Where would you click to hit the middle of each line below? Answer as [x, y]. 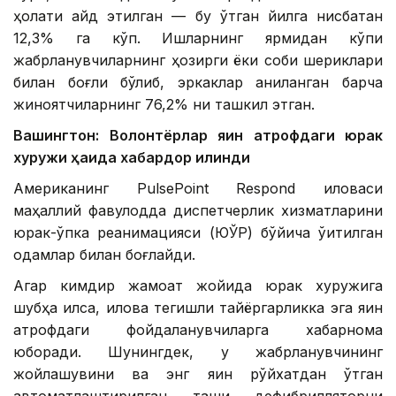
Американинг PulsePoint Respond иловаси [198, 189]
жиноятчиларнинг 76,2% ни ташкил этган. [164, 105]
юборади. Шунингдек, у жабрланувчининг [198, 352]
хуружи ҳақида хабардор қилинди [132, 158]
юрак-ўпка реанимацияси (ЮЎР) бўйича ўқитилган [198, 233]
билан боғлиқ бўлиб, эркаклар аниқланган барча [198, 83]
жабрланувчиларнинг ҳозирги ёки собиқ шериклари [198, 61]
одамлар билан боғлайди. [104, 255]
